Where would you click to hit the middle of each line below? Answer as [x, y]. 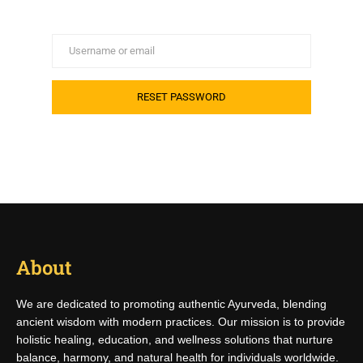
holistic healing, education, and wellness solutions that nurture [175, 340]
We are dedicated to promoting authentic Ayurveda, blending [171, 304]
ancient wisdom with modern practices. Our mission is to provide [181, 322]
